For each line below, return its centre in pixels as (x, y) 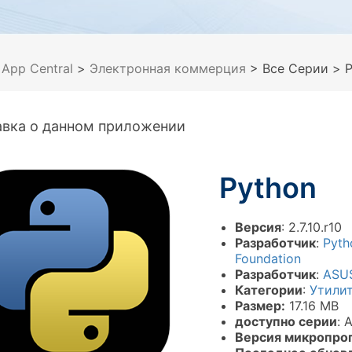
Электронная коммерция (170, 68)
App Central (37, 68)
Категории (269, 290)
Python (268, 188)
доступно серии (286, 321)
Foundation (268, 258)
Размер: (260, 306)
